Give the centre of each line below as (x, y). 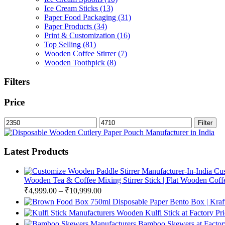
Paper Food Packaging (81, 17)
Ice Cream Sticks (72, 8)
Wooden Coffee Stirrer (81, 53)
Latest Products (36, 152)
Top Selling (64, 44)
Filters (17, 82)
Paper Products (69, 26)
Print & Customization (81, 35)
